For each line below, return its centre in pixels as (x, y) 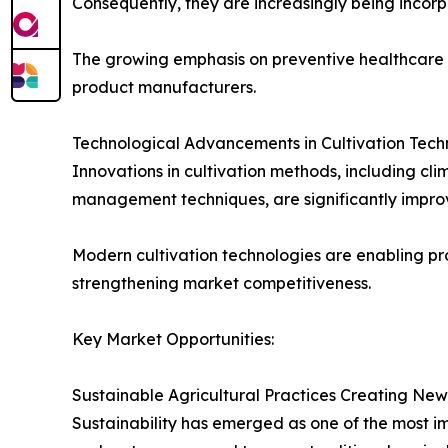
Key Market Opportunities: (173, 338)
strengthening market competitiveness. (221, 282)
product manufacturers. (164, 86)
